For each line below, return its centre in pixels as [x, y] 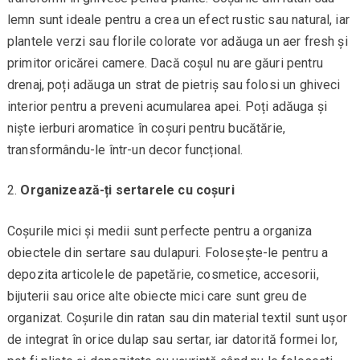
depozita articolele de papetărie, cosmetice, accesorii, [163, 274]
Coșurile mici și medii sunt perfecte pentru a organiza [160, 231]
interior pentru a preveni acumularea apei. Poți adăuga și [167, 106]
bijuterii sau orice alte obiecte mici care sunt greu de [157, 296]
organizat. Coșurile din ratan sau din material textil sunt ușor [177, 317]
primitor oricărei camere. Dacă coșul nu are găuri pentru [165, 63]
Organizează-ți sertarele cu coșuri [127, 190]
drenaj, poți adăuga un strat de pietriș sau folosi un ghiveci [174, 84]
